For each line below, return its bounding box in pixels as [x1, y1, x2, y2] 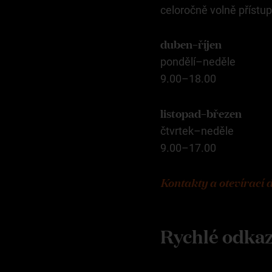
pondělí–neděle [160, 55, 236, 69]
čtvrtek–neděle [160, 124, 234, 138]
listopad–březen [160, 104, 242, 122]
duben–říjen [160, 35, 222, 53]
